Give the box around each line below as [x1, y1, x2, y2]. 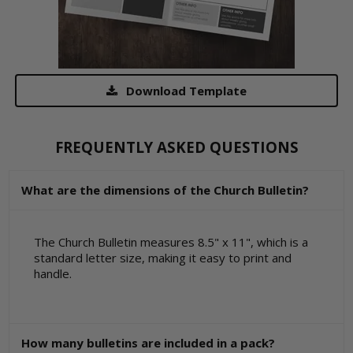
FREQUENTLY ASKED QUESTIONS [54, 137, 299, 158]
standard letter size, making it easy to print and [33, 250, 292, 266]
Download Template [123, 83, 247, 99]
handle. [33, 266, 72, 282]
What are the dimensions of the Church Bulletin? [21, 181, 310, 198]
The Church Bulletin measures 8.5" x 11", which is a [33, 234, 308, 251]
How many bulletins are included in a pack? [21, 335, 276, 351]
